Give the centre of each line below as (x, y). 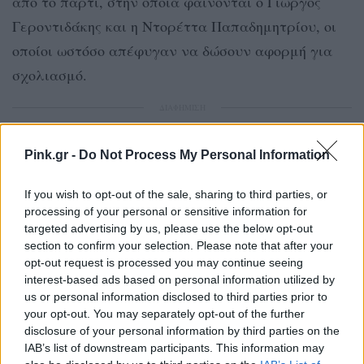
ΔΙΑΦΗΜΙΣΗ (182, 107)
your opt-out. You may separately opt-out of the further (165, 314)
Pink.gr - (52, 155)
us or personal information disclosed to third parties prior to (176, 297)
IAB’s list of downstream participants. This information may (174, 348)
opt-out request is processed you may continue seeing (164, 262)
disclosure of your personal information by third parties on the (182, 331)
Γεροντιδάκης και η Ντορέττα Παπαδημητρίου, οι (174, 26)
